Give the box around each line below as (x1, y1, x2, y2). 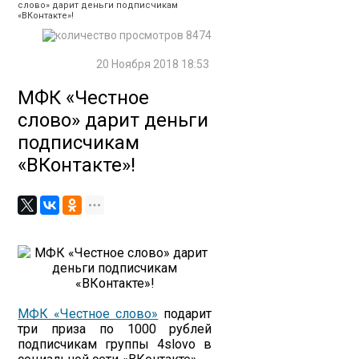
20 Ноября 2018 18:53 (96, 58, 212, 71)
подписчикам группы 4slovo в (18, 337, 212, 352)
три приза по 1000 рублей (18, 321, 212, 337)
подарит (158, 306, 212, 321)
